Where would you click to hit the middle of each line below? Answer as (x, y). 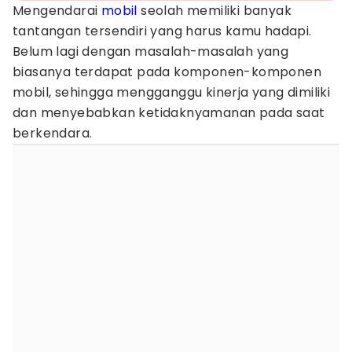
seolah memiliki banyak (214, 11)
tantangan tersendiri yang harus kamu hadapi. (162, 31)
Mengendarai (57, 11)
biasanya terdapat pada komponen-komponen (167, 72)
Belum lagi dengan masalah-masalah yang (151, 51)
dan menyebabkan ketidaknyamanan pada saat (169, 113)
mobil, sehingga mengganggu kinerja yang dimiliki (172, 92)
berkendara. (53, 133)
